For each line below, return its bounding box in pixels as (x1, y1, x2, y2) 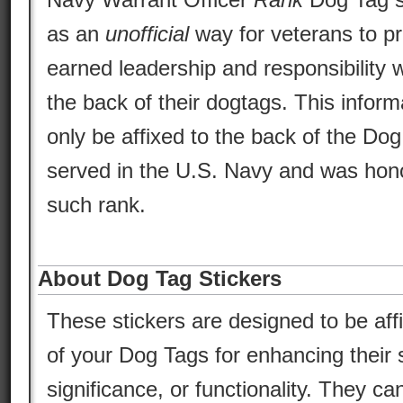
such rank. (47, 193, 146, 217)
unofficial (105, 22, 189, 46)
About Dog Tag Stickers (38, 266, 282, 291)
